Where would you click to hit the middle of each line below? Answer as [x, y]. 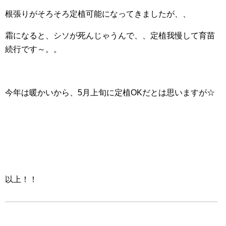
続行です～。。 [33, 49]
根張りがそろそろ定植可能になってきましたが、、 [98, 14]
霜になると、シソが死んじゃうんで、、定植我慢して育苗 [110, 36]
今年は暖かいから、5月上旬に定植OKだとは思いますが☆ [110, 93]
